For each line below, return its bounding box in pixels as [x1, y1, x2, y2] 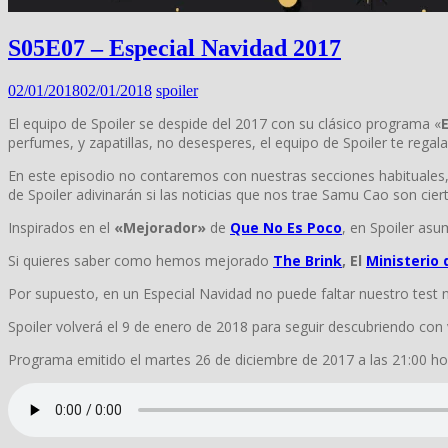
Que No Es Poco [230, 218, 342, 238]
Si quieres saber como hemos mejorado [8, 251, 273, 271]
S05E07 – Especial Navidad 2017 [8, 35, 341, 62]
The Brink [273, 251, 342, 271]
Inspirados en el [8, 218, 114, 238]
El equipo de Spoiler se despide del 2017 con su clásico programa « [8, 114, 441, 134]
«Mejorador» [114, 218, 206, 238]
